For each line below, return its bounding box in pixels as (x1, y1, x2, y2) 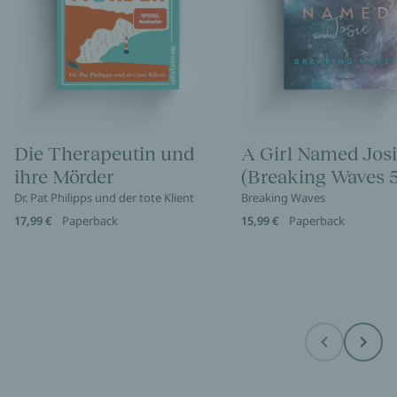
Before (323, 341, 358, 355)
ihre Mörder (14, 166, 114, 189)
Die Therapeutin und (14, 143, 194, 166)
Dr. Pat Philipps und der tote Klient (14, 190, 194, 206)
